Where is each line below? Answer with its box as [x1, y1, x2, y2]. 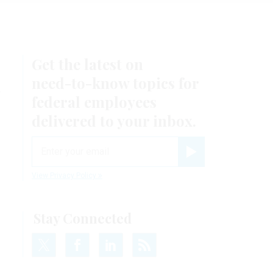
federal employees [32, 91, 157, 112]
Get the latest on [32, 54, 143, 74]
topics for [129, 73, 199, 93]
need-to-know [32, 73, 129, 93]
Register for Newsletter [191, 158, 255, 165]
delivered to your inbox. [32, 110, 196, 130]
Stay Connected [34, 208, 132, 227]
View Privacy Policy [32, 171, 98, 180]
